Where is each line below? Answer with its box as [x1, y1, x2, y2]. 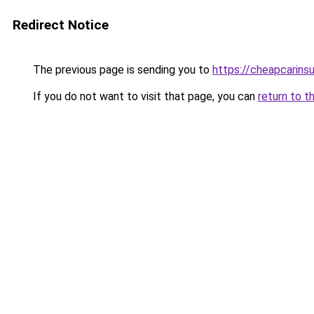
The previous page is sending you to [30, 63, 212, 76]
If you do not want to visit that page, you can [30, 90, 258, 103]
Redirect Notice [13, 17, 109, 33]
